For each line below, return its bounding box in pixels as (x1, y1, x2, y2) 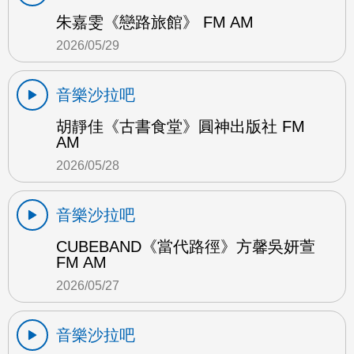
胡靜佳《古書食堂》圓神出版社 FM (56, 117, 305, 135)
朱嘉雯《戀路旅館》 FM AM (56, 13, 254, 31)
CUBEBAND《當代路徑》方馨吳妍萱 (56, 237, 315, 255)
